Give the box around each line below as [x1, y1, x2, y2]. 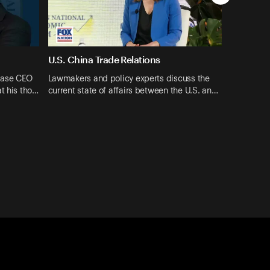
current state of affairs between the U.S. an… [48, 86, 218, 95]
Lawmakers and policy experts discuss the [48, 74, 210, 83]
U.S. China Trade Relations [48, 54, 160, 66]
